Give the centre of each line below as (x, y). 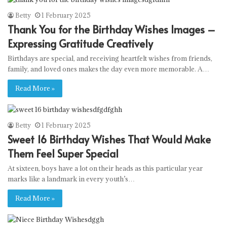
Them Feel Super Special (63, 153)
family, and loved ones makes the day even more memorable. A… (108, 69)
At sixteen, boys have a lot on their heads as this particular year (105, 168)
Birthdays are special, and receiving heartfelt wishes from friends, (110, 58)
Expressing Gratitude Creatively (80, 43)
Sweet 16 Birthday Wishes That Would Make (109, 139)
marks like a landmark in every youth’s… (71, 179)
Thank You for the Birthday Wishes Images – (111, 29)
